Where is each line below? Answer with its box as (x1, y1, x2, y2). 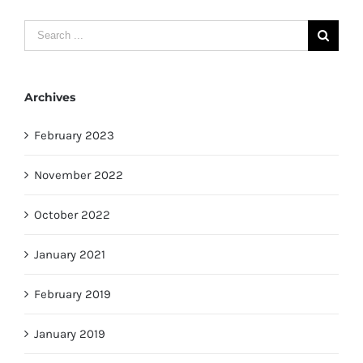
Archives (24, 89, 75, 105)
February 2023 (34, 127, 114, 143)
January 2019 (34, 326, 105, 341)
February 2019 (34, 286, 111, 301)
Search (23, 23, 62, 38)
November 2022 (34, 167, 123, 182)
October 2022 (34, 207, 110, 222)
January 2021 (34, 246, 105, 262)
